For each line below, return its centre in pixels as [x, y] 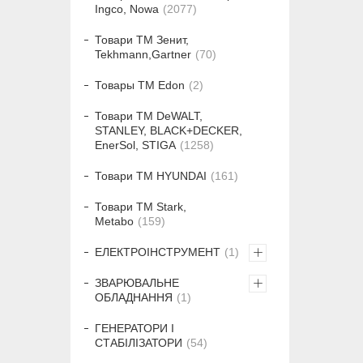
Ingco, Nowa [127, 9]
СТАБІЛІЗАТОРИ [139, 343]
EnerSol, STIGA [135, 145]
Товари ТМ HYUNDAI [151, 176]
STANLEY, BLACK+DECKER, [169, 131]
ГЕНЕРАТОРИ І [135, 329]
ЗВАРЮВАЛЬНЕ [137, 283]
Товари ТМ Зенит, [142, 40]
